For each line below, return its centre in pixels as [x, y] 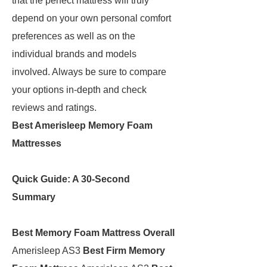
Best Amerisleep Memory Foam [82, 125]
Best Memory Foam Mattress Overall [93, 233]
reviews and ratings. [54, 108]
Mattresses [37, 143]
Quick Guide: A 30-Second [71, 179]
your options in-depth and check [79, 90]
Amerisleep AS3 [47, 251]
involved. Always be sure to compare [89, 72]
